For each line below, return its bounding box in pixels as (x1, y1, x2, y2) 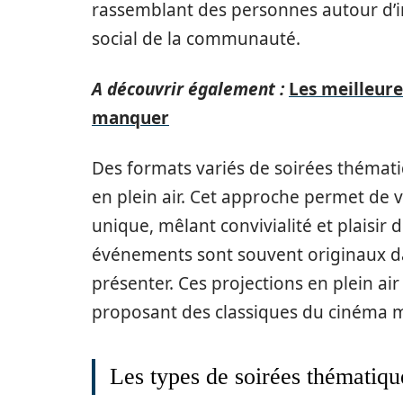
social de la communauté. (92, 27, 300, 50)
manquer (92, 106, 169, 130)
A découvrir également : (92, 77, 284, 101)
